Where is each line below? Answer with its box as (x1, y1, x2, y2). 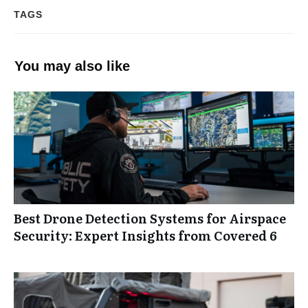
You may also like (14, 58, 130, 74)
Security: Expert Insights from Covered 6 (14, 226, 277, 245)
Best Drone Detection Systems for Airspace (14, 209, 286, 228)
